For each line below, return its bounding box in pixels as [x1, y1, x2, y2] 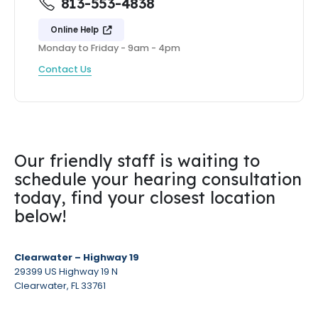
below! [14, 205, 66, 226]
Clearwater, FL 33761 [14, 278, 106, 292]
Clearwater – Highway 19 [14, 250, 139, 264]
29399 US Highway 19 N [14, 264, 118, 278]
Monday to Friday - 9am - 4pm [38, 42, 180, 55]
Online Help [50, 23, 101, 35]
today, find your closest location [14, 187, 275, 208]
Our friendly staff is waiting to [14, 150, 260, 171]
